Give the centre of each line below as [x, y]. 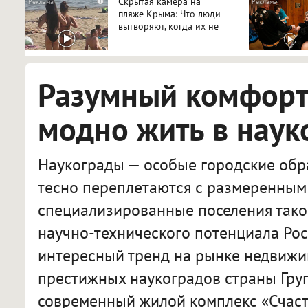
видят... [134, 38]
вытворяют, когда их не [168, 26]
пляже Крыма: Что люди [169, 13]
